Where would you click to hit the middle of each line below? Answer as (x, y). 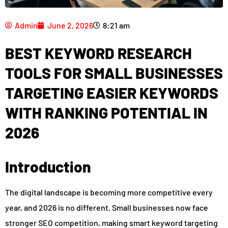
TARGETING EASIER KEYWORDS (112, 92)
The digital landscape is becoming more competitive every (109, 192)
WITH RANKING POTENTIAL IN (106, 112)
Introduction (48, 166)
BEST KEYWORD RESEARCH (98, 53)
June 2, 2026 (70, 25)
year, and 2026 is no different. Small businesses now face (107, 207)
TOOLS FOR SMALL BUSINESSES (114, 73)
